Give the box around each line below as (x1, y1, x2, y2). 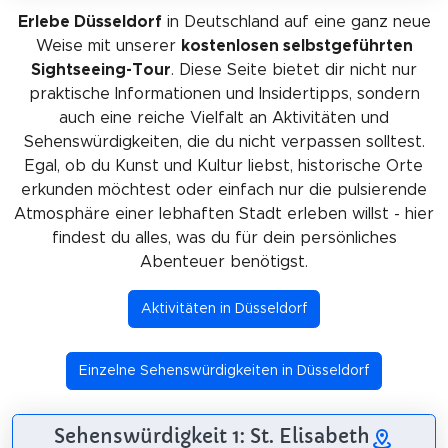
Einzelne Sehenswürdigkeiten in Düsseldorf (78, 364, 370, 379)
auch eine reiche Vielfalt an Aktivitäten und (59, 109, 389, 126)
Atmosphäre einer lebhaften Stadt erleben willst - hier (14, 205, 434, 222)
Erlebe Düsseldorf (17, 13, 162, 30)
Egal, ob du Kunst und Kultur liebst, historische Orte (25, 157, 423, 174)
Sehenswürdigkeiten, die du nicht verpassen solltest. (23, 133, 425, 150)
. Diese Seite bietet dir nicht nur (171, 61, 417, 78)
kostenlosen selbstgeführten (180, 37, 413, 54)
